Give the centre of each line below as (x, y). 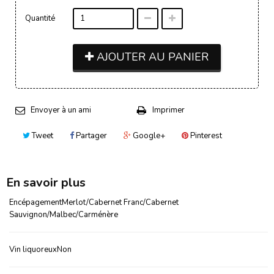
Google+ (148, 135)
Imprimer (168, 110)
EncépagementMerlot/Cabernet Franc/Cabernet (94, 202)
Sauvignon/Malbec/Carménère (64, 214)
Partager (91, 135)
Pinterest (205, 135)
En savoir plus (46, 182)
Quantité (40, 18)
